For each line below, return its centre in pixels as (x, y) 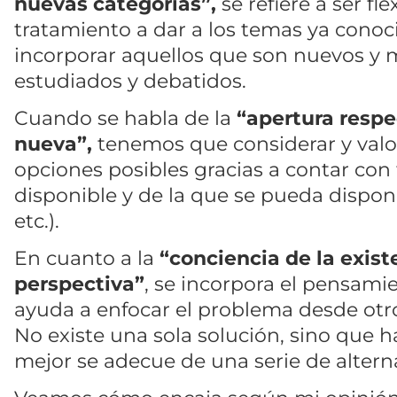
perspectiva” (79, 283)
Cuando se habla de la (123, 117)
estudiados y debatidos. (130, 81)
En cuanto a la (87, 257)
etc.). (37, 220)
